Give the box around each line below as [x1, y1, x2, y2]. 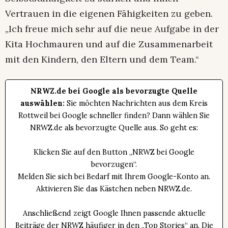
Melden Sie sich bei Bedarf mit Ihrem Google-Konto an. [18, 172, 210, 182]
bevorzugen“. [91, 160, 137, 169]
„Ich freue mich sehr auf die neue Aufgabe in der [5, 23, 219, 35]
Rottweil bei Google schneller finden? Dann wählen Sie [18, 111, 210, 121]
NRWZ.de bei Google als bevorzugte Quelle [31, 87, 197, 96]
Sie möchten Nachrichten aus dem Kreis [65, 99, 208, 108]
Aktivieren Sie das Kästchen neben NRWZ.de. [36, 184, 192, 194]
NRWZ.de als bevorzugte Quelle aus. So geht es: [30, 123, 198, 133]
